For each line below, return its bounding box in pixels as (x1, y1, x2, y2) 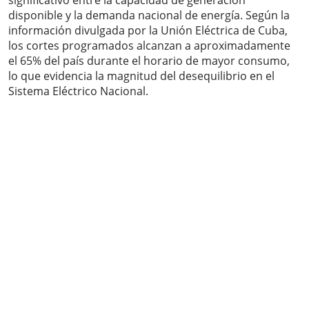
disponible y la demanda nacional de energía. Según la (8, 8, 290, 23)
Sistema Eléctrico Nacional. (8, 83, 148, 99)
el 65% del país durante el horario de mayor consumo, (8, 53, 290, 69)
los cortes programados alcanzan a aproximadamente (8, 38, 290, 54)
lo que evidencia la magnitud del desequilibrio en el (8, 68, 275, 84)
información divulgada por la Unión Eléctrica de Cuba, (8, 23, 288, 39)
